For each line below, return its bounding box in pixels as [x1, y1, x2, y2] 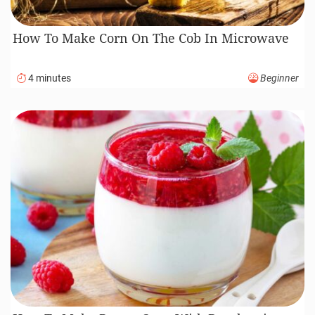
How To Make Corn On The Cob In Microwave [13, 30, 290, 47]
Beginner [258, 72, 299, 84]
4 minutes [26, 72, 71, 84]
